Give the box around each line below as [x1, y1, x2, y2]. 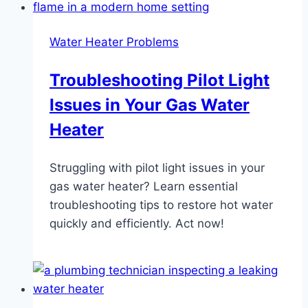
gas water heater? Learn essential [49, 179, 238, 194]
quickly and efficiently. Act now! [49, 217, 224, 231]
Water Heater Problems [49, 35, 179, 49]
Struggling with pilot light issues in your [49, 161, 265, 175]
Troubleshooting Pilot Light [49, 70, 269, 91]
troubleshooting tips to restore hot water [49, 198, 273, 212]
